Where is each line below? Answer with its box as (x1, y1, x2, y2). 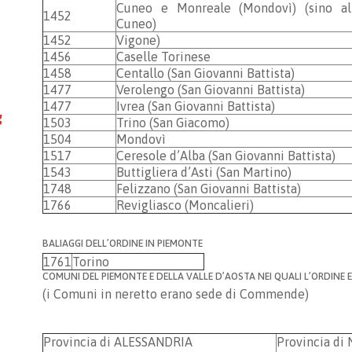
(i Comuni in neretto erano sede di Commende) (42, 287, 309, 301)
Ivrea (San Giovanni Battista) (116, 99, 275, 113)
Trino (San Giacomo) (116, 115, 229, 130)
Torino (72, 255, 109, 269)
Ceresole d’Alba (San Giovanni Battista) (116, 148, 335, 163)
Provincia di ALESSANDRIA (43, 335, 192, 349)
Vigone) (116, 33, 160, 47)
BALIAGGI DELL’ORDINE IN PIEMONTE (42, 237, 203, 249)
